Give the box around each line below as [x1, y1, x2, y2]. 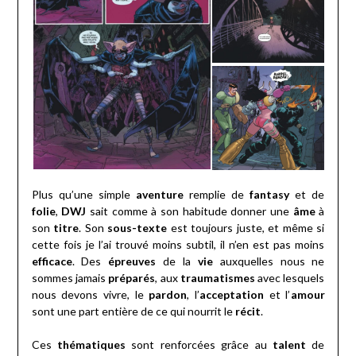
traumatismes [180, 271, 255, 285]
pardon [149, 288, 188, 302]
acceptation [199, 288, 265, 302]
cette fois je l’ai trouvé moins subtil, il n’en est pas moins [31, 238, 325, 252]
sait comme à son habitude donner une [86, 204, 293, 219]
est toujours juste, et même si [167, 221, 325, 235]
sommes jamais [31, 271, 109, 285]
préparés [108, 271, 156, 285]
